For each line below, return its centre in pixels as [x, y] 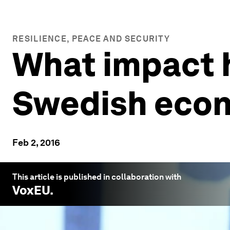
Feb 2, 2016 [36, 142]
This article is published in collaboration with [97, 177]
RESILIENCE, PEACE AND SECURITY [91, 39]
